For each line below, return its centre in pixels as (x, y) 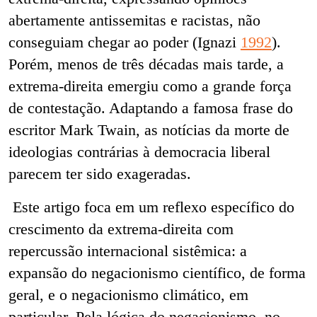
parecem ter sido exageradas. (102, 173)
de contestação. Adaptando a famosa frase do (151, 108)
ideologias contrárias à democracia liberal (139, 151)
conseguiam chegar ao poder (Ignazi (125, 42)
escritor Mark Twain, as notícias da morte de (149, 129)
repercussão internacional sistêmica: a (128, 250)
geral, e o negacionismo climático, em (128, 294)
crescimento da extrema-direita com (121, 229)
